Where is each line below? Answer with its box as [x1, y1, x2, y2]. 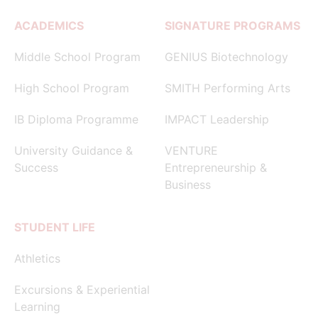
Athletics [14, 251, 60, 265]
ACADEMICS [14, 18, 84, 33]
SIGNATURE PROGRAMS [165, 18, 300, 33]
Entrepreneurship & [165, 160, 267, 175]
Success [14, 160, 58, 175]
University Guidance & [14, 143, 133, 158]
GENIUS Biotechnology [165, 49, 288, 64]
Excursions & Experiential [14, 282, 150, 297]
